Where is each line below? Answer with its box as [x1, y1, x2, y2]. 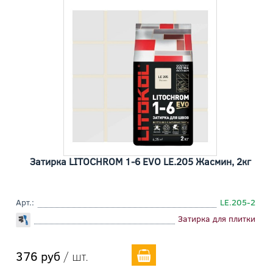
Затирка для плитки [178, 213, 255, 225]
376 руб [16, 247, 60, 264]
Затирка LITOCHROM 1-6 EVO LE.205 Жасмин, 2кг [29, 155, 251, 168]
